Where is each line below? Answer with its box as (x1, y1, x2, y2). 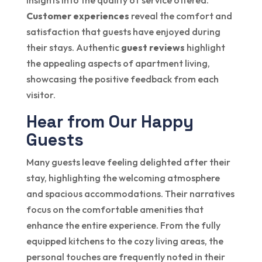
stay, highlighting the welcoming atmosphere (26, 172, 220, 184)
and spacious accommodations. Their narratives (26, 188, 235, 200)
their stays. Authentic (26, 42, 121, 54)
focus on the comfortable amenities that (26, 204, 204, 216)
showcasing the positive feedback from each (26, 73, 219, 85)
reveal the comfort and (129, 10, 232, 22)
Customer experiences (26, 10, 129, 22)
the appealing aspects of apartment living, (26, 57, 210, 70)
